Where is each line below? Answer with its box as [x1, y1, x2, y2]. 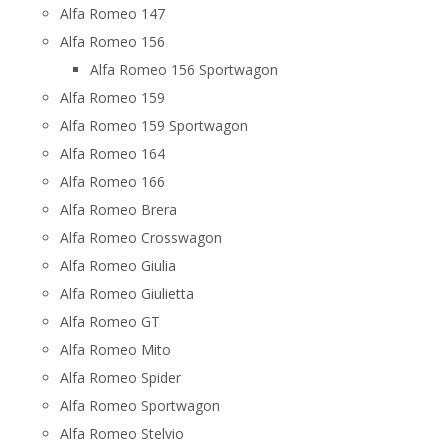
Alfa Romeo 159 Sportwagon [60, 116, 248, 135]
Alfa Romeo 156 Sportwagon [90, 60, 278, 79]
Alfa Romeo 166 [60, 172, 165, 191]
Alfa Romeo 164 [60, 144, 165, 163]
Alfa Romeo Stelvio [60, 424, 184, 443]
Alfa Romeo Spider [60, 368, 181, 387]
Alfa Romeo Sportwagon [60, 396, 220, 415]
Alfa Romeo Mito [60, 340, 171, 359]
